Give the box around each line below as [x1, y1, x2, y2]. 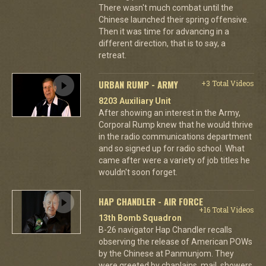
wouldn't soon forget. [98, 167, 178, 177]
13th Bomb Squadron [98, 213, 182, 223]
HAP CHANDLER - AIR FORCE [98, 194, 203, 208]
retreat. [98, 50, 126, 60]
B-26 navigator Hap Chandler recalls [98, 224, 232, 235]
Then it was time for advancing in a [98, 26, 229, 36]
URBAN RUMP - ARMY [98, 77, 178, 91]
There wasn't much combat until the [98, 2, 233, 12]
